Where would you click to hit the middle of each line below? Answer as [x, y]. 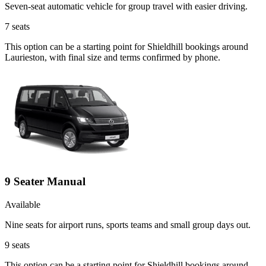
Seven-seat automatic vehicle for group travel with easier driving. [126, 7]
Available [23, 204]
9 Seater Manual [45, 182]
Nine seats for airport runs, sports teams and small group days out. [128, 224]
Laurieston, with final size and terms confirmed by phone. [113, 58]
